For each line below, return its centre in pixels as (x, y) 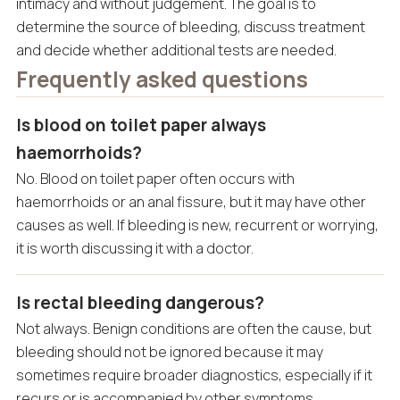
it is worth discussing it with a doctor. (134, 249)
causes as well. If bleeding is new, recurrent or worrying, (197, 225)
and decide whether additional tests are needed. (176, 50)
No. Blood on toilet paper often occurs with (155, 179)
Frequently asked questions (162, 79)
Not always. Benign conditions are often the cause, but (193, 329)
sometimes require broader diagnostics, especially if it (194, 375)
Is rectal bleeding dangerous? (140, 303)
